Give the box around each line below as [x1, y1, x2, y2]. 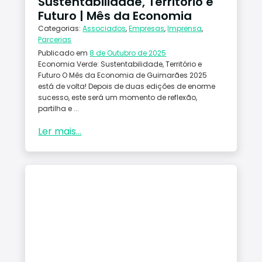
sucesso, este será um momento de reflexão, [38, 92, 198, 102]
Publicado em [38, 47, 90, 58]
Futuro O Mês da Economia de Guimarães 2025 [38, 70, 208, 80]
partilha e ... [38, 103, 80, 113]
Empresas [129, 23, 165, 33]
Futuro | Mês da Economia [38, 7, 192, 24]
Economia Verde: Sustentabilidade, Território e [38, 58, 202, 69]
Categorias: [38, 23, 83, 33]
